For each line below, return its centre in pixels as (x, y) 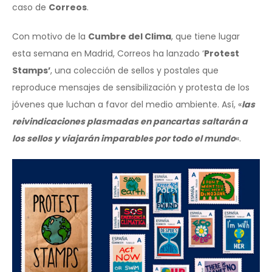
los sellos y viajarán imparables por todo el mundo (124, 138)
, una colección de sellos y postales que (134, 70)
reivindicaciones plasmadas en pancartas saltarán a (130, 121)
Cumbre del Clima (130, 36)
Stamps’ (31, 70)
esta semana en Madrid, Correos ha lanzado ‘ (108, 53)
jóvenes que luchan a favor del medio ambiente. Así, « (127, 104)
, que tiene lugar (206, 36)
